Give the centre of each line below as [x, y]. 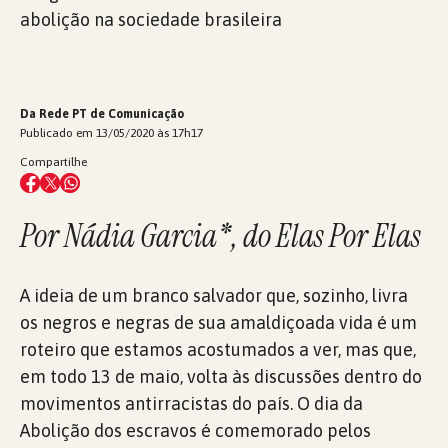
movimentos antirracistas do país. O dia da [191, 403]
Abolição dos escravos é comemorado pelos [195, 430]
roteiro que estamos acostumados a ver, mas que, [218, 349]
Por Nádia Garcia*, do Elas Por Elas [220, 236]
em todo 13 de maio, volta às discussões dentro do [221, 376]
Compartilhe [53, 162]
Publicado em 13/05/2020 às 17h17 [111, 133]
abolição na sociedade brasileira [151, 19]
